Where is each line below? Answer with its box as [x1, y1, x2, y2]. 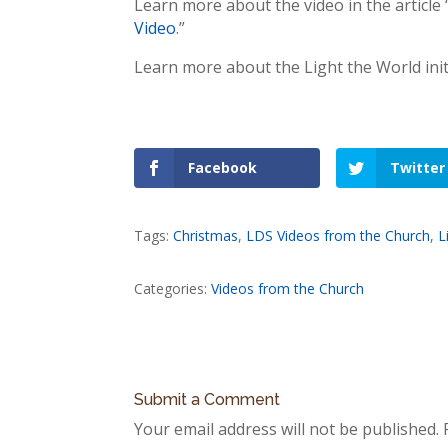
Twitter [390, 158, 446, 178]
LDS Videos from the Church [246, 226, 431, 246]
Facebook [188, 158, 258, 178]
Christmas [173, 226, 239, 246]
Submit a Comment [134, 390, 281, 410]
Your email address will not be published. [134, 418, 440, 441]
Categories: [134, 279, 212, 299]
